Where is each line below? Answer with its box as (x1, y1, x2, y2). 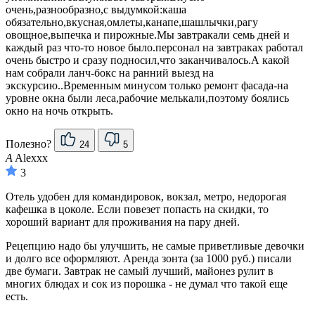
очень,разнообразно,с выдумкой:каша (6, 4, 186, 15)
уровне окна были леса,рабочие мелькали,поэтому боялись (6, 92, 289, 104)
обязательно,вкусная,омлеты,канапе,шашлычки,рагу (6, 16, 258, 28)
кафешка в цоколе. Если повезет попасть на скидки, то (6, 203, 269, 215)
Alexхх (13, 152, 48, 164)
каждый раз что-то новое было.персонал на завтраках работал (6, 41, 303, 53)
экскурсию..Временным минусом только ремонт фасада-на (6, 79, 288, 91)
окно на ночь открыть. (6, 105, 113, 117)
